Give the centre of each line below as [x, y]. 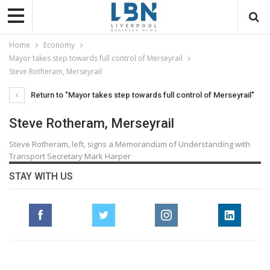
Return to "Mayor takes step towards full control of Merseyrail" [142, 95]
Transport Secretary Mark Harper [70, 156]
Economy [59, 45]
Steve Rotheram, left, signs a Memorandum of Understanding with [130, 144]
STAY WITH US [41, 176]
